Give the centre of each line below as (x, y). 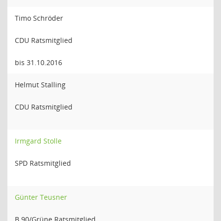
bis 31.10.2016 (38, 62)
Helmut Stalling (40, 85)
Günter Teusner (41, 197)
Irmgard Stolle (38, 141)
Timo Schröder (39, 18)
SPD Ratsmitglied (43, 163)
